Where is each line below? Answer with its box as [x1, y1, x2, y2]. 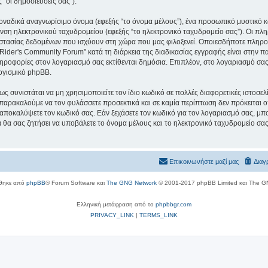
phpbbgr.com [156, 200, 191, 208]
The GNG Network [106, 179, 157, 186]
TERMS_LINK [139, 211, 178, 218]
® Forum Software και [45, 179, 106, 186]
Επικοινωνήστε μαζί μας [169, 157, 239, 165]
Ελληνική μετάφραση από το [77, 200, 156, 208]
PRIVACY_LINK [90, 211, 134, 218]
